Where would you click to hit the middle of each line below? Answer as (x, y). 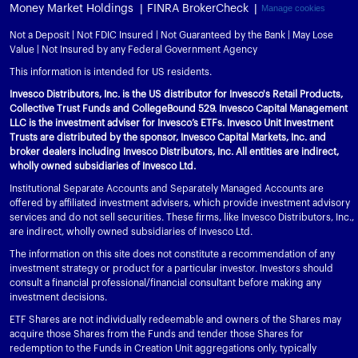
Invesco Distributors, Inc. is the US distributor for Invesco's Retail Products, (176, 94)
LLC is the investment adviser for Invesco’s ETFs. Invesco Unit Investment (171, 123)
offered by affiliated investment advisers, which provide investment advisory (180, 203)
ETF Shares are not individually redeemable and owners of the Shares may (175, 319)
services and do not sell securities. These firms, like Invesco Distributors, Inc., (182, 217)
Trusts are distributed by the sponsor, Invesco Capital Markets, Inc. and (168, 137)
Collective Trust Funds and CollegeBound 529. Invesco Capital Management (179, 108)
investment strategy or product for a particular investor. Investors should (171, 268)
